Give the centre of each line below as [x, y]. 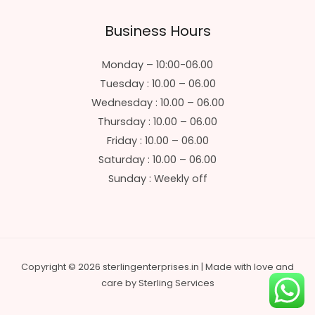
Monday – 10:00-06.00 [157, 65]
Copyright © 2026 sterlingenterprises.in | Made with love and [157, 267]
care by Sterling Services [157, 283]
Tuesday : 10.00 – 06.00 [157, 84]
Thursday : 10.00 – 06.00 [157, 122]
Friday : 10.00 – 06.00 [157, 141]
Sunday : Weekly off [157, 179]
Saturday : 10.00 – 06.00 [157, 160]
